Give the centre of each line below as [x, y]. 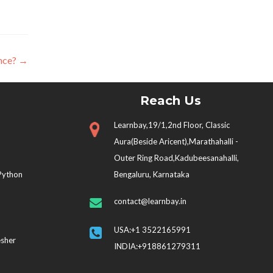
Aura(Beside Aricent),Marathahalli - [176, 141]
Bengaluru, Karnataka [152, 174]
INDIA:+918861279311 [157, 246]
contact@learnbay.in [150, 201]
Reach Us [171, 101]
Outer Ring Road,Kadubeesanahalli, [176, 158]
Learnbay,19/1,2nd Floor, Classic [172, 125]
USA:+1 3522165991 [153, 230]
